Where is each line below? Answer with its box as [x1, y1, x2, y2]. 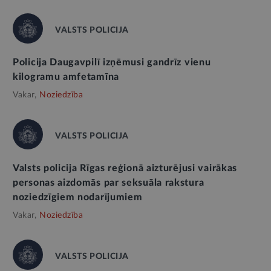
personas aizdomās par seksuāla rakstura [13, 178, 204, 188]
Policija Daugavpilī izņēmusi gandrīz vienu [13, 57, 211, 68]
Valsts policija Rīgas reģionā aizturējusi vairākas [13, 163, 238, 174]
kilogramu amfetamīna [13, 72, 119, 82]
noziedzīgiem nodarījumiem [13, 192, 143, 203]
